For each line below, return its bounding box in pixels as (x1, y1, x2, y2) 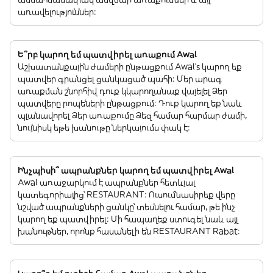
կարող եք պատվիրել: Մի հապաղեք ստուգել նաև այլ (18, 213, 238, 224)
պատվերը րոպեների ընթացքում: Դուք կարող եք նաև (18, 97, 242, 108)
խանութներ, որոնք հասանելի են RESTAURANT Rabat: (18, 225, 240, 236)
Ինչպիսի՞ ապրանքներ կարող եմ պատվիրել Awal (18, 164, 234, 175)
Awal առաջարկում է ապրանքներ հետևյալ (18, 176, 196, 188)
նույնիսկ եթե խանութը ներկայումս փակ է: (18, 121, 190, 133)
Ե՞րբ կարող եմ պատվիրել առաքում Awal (18, 48, 197, 60)
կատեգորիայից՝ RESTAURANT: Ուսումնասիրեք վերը (18, 188, 235, 200)
